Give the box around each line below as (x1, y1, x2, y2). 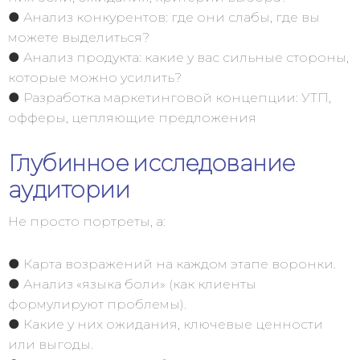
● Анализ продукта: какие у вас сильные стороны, (8, 50, 349, 65)
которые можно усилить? (8, 70, 182, 85)
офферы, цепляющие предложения (8, 110, 256, 125)
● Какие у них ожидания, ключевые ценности (8, 317, 323, 332)
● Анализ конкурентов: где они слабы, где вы (8, 10, 320, 25)
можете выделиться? (8, 30, 149, 45)
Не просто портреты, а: (8, 214, 166, 229)
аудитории (8, 176, 129, 203)
